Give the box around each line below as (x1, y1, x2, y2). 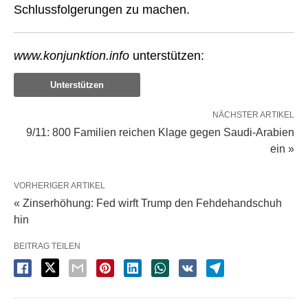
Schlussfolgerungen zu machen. (14, 3, 190, 17)
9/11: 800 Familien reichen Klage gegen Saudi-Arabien (26, 126, 294, 139)
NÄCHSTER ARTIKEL (212, 110, 294, 120)
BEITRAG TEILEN (14, 241, 80, 252)
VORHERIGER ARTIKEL (14, 181, 105, 191)
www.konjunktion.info (14, 49, 129, 63)
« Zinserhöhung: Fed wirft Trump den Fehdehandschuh (14, 197, 282, 210)
